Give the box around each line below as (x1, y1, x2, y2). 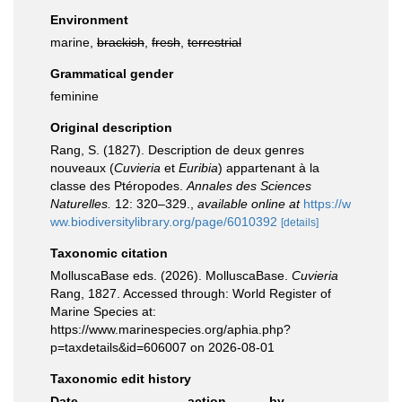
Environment (50, 13, 128, 27)
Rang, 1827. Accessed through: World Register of (50, 286, 331, 301)
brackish (97, 35, 144, 49)
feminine (50, 89, 99, 103)
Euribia (179, 161, 218, 175)
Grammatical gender (50, 66, 173, 81)
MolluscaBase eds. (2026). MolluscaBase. (50, 268, 292, 283)
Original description (50, 120, 172, 135)
